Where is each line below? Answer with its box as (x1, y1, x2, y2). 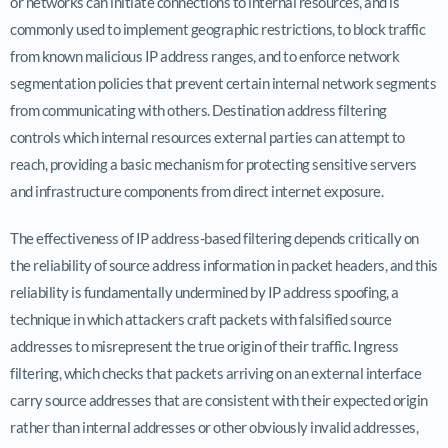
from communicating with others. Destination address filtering (10, 100, 387, 119)
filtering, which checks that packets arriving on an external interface (10, 363, 421, 382)
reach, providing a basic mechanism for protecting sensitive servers (10, 154, 417, 173)
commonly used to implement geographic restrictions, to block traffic (10, 19, 425, 38)
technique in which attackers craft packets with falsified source (10, 309, 391, 328)
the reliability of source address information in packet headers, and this (10, 255, 438, 274)
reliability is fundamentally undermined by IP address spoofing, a (10, 282, 399, 301)
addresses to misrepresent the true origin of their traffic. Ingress (10, 336, 399, 355)
